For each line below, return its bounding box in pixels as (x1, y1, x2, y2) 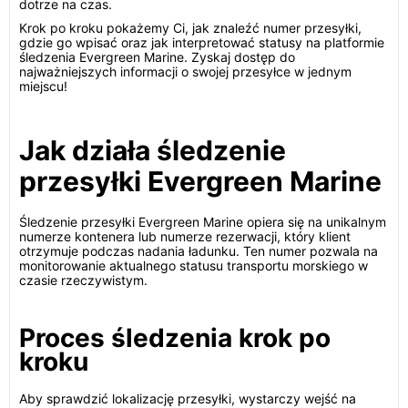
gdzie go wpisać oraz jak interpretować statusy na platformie (19, 35, 384, 50)
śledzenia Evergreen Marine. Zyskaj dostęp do (19, 49, 295, 65)
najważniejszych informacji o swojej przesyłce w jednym (19, 64, 352, 79)
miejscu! (19, 78, 67, 94)
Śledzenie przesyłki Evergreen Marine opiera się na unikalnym (19, 214, 386, 229)
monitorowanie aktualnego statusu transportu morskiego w (19, 258, 368, 273)
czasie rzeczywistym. (19, 272, 148, 288)
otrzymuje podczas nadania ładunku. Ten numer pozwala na (19, 243, 378, 259)
